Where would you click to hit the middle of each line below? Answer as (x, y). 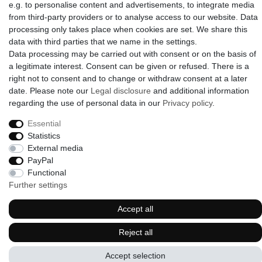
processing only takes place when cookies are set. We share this (128, 29)
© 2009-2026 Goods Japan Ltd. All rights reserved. (131, 47)
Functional (46, 173)
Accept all (135, 209)
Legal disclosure (121, 91)
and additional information (200, 91)
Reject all (135, 232)
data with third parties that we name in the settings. (103, 42)
